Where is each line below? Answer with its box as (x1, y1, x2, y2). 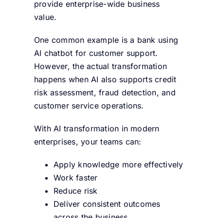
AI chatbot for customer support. (34, 48, 158, 58)
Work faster (53, 173, 98, 183)
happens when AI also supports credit (34, 74, 177, 85)
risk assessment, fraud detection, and (34, 88, 176, 98)
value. (34, 12, 57, 22)
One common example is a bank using (34, 35, 179, 45)
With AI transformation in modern (34, 124, 160, 134)
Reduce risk (53, 186, 98, 196)
